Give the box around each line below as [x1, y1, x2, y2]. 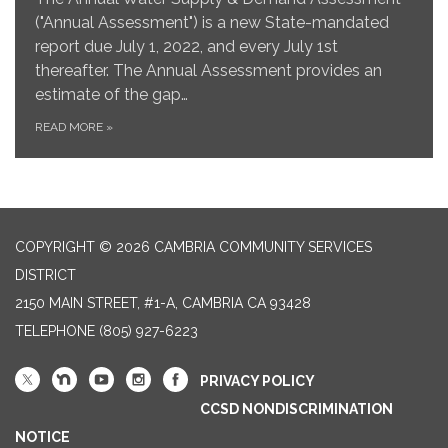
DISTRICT [15, 267, 76, 284]
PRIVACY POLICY [200, 373, 315, 390]
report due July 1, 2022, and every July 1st [35, 37, 338, 57]
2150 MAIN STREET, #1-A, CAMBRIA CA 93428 [15, 295, 311, 312]
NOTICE [15, 429, 70, 446]
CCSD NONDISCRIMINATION [200, 401, 393, 418]
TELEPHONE [15, 323, 95, 340]
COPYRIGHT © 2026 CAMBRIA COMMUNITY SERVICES [15, 239, 372, 256]
